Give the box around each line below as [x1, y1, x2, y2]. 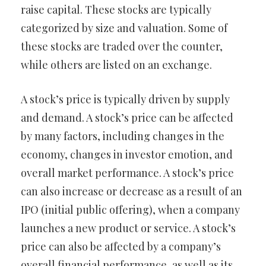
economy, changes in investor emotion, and [21, 147, 233, 161]
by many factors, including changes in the [21, 129, 224, 143]
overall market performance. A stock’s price [21, 166, 234, 180]
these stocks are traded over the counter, [21, 39, 223, 53]
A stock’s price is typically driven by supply [21, 92, 230, 106]
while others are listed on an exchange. [21, 58, 212, 72]
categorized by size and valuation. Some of [21, 21, 227, 35]
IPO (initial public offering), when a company [21, 202, 240, 217]
